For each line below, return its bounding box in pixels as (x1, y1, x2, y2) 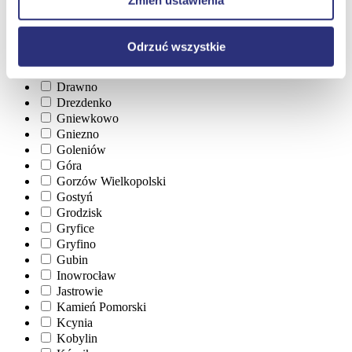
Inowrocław (57, 268, 116, 282)
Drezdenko (57, 95, 112, 109)
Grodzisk (57, 205, 102, 219)
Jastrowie (57, 284, 103, 298)
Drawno (57, 79, 97, 93)
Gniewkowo (57, 111, 119, 125)
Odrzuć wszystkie (126, 39, 225, 53)
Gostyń (57, 189, 93, 203)
